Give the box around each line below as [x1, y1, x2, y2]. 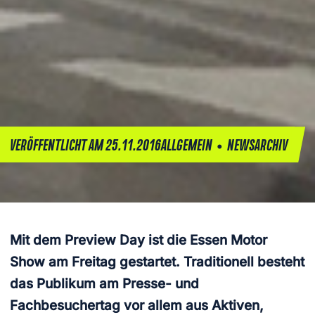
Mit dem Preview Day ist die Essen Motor [10, 231, 268, 248]
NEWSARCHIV [227, 139, 288, 155]
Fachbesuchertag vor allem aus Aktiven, [10, 297, 264, 314]
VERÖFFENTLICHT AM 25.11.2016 [10, 139, 162, 155]
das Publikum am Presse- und [10, 275, 200, 292]
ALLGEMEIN [161, 139, 213, 155]
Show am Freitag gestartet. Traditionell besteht [10, 253, 305, 270]
